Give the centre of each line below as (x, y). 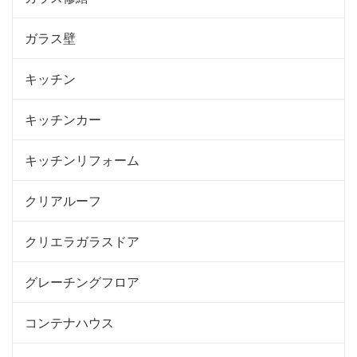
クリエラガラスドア (82, 241)
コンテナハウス (69, 322)
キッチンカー (63, 119)
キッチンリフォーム (82, 159)
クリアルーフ (63, 200)
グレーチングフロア (82, 281)
